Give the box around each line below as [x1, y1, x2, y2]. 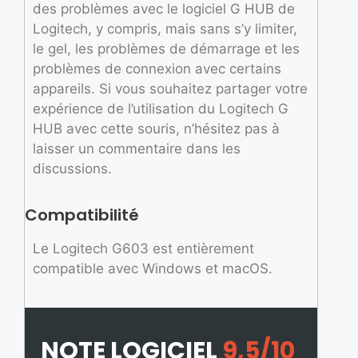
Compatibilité [25, 204, 139, 227]
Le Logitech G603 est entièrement [33, 241, 254, 257]
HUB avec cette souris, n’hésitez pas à [33, 120, 280, 137]
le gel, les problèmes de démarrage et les [33, 40, 300, 57]
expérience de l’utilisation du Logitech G [33, 100, 288, 117]
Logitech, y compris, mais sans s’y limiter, [33, 20, 297, 37]
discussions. [33, 160, 112, 177]
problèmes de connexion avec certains [33, 60, 281, 77]
